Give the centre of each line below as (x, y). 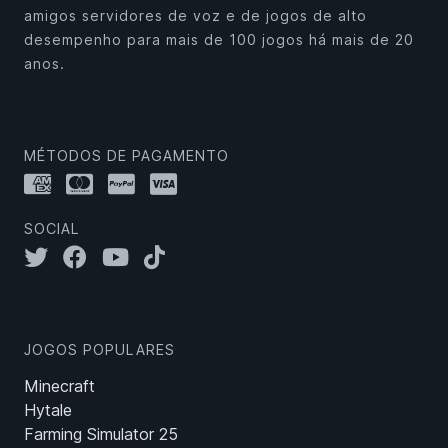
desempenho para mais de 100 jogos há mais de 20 (219, 40)
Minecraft (59, 386)
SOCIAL (52, 229)
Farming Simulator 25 (101, 434)
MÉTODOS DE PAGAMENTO (126, 156)
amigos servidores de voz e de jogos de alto (195, 16)
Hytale (48, 410)
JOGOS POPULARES (99, 350)
